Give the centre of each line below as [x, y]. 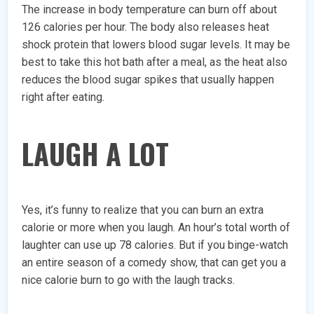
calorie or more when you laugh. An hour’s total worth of [156, 228]
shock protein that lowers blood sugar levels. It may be [156, 45]
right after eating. [63, 97]
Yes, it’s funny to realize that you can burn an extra [143, 210]
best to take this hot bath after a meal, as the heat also [155, 62]
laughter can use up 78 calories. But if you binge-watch [155, 245]
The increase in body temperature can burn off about [150, 10]
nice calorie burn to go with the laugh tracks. [129, 280]
